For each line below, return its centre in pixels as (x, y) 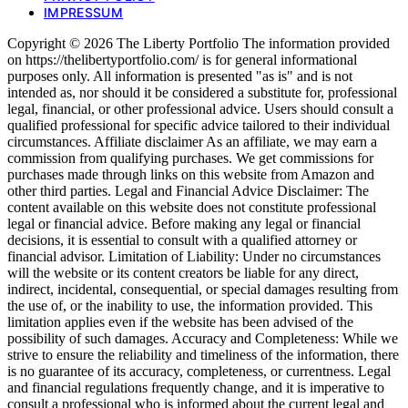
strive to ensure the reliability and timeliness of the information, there (203, 355)
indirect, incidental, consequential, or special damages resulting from (203, 290)
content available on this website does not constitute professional (192, 208)
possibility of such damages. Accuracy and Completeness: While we (203, 339)
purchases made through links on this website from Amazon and (191, 175)
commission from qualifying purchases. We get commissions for (190, 158)
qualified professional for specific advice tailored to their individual (199, 126)
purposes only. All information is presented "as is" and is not (180, 76)
